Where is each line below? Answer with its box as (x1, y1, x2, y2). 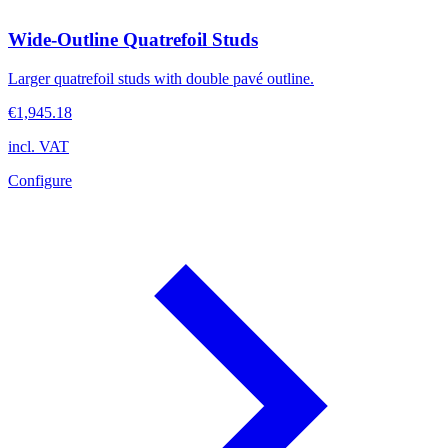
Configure (8, 172, 72, 190)
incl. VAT (8, 138, 69, 156)
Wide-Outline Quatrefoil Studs (8, 29, 258, 51)
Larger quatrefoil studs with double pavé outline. (8, 70, 314, 88)
